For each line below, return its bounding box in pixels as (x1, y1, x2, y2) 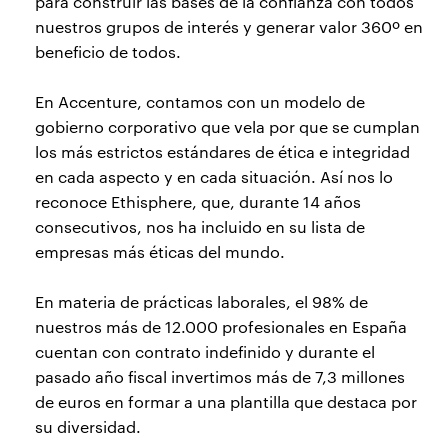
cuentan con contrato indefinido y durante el (35, 341, 375, 363)
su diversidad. (35, 416, 141, 438)
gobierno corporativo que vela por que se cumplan (35, 116, 420, 138)
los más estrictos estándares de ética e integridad (35, 141, 410, 163)
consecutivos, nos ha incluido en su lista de (35, 216, 365, 238)
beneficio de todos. (35, 41, 181, 63)
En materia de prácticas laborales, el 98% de (35, 291, 368, 313)
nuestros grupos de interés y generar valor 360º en (35, 16, 423, 38)
